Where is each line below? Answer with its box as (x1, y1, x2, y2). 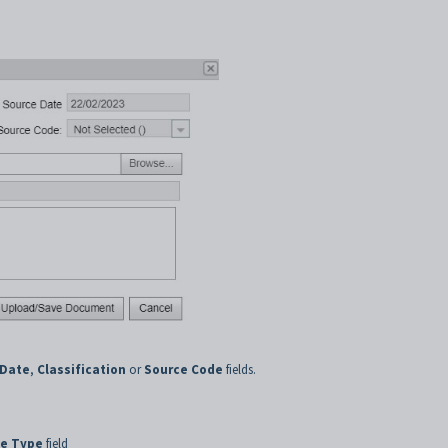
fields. (223, 360, 256, 378)
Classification (37, 360, 126, 378)
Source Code (144, 360, 223, 378)
